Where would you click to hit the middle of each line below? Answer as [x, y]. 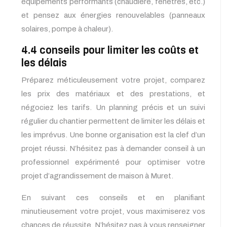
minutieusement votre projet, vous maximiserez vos [113, 212]
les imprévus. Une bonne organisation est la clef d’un [113, 135]
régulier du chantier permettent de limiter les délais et [113, 121]
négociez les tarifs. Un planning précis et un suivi [113, 108]
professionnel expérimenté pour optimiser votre [113, 162]
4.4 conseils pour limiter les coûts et [110, 50]
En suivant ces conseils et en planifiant [113, 198]
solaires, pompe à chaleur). [67, 29]
